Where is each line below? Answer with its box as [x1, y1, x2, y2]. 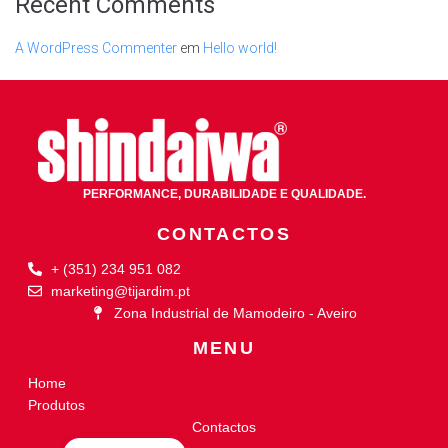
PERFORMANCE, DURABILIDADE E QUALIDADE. [82, 187, 366, 201]
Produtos [28, 397, 85, 413]
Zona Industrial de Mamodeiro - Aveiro [113, 305, 357, 321]
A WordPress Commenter [15, 40, 177, 57]
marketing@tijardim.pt [50, 283, 190, 299]
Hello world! [203, 40, 277, 57]
